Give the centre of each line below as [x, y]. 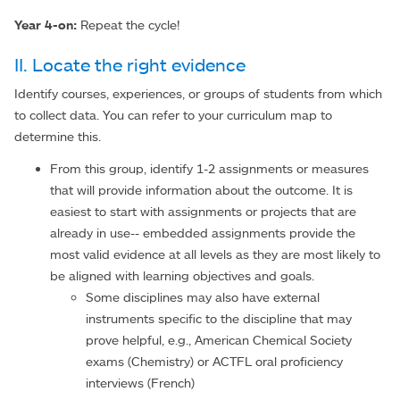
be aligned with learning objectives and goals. [182, 275]
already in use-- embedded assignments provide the [203, 232]
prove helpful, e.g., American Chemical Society [219, 339]
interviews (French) [140, 382]
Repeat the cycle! [129, 25]
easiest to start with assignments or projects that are [203, 211]
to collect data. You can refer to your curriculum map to [173, 115]
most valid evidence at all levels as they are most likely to [215, 254]
